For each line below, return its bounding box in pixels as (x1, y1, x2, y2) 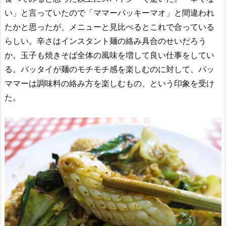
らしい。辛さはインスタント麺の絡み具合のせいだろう (5, 35, 206, 46)
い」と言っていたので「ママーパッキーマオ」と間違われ (5, 7, 214, 18)
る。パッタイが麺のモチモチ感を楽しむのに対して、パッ (5, 64, 214, 74)
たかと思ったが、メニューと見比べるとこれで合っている (5, 21, 214, 32)
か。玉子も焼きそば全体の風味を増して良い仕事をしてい (5, 49, 214, 60)
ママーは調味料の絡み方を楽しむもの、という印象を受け (5, 78, 214, 88)
